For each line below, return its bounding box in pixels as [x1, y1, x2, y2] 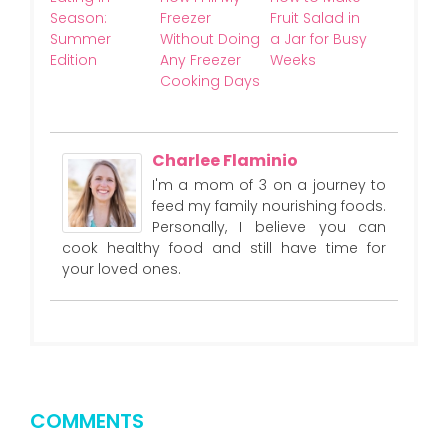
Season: [49, 8, 107, 29]
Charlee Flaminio [151, 149, 298, 173]
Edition [49, 50, 97, 71]
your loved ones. [61, 259, 181, 280]
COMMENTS [30, 406, 145, 435]
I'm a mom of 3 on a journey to [151, 175, 387, 196]
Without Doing [159, 29, 260, 50]
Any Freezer [159, 50, 241, 71]
